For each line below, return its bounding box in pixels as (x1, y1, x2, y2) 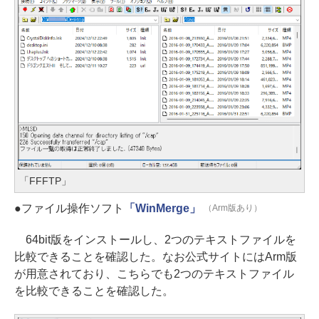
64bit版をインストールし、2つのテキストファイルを (14, 233, 296, 246)
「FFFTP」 (19, 174, 71, 187)
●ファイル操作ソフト (14, 202, 124, 214)
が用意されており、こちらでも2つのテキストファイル (14, 267, 294, 280)
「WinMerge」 (123, 202, 201, 214)
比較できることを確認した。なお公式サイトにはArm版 (14, 250, 297, 263)
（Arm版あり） (203, 202, 262, 213)
